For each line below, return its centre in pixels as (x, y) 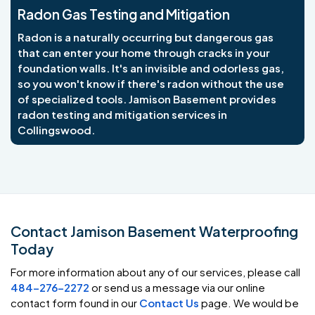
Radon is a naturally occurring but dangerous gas (146, 37)
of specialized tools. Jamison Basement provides (147, 98)
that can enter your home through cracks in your (144, 52)
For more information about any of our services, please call (155, 271)
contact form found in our (75, 302)
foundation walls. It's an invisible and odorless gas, (151, 67)
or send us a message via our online (177, 287)
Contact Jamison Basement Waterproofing (154, 231)
